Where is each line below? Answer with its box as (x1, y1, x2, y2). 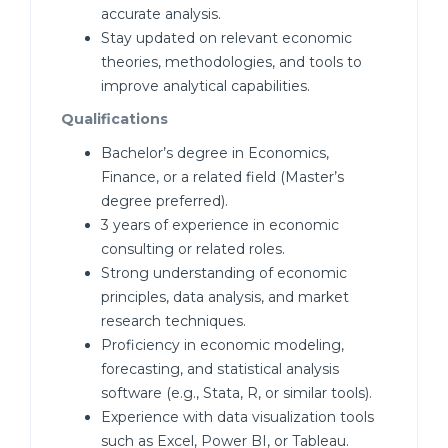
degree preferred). (101, 192, 228, 210)
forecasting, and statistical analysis (101, 360, 339, 378)
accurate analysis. (101, 5, 221, 23)
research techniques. (101, 312, 246, 330)
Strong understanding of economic (101, 264, 347, 282)
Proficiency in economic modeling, (101, 336, 344, 354)
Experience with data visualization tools (101, 408, 374, 426)
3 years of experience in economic (101, 216, 339, 234)
